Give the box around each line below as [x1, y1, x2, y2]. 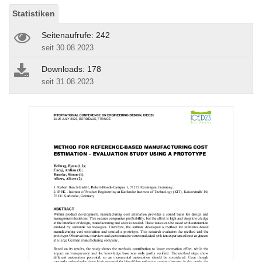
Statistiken [12, 9, 55, 19]
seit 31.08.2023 [42, 77, 94, 87]
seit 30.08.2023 [42, 43, 94, 53]
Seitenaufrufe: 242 [42, 30, 110, 40]
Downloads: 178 [42, 64, 101, 74]
